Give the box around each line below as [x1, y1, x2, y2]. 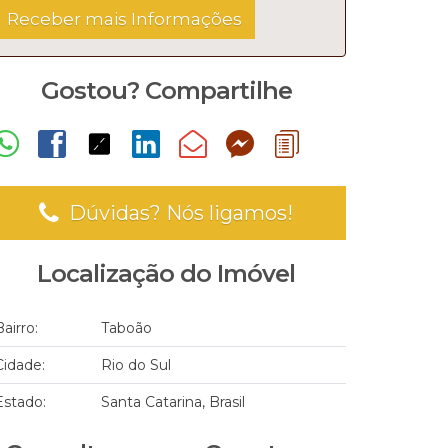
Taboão [101, 319, 152, 337]
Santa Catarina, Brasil [101, 393, 245, 411]
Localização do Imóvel [37, 259, 295, 288]
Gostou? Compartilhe [40, 76, 292, 105]
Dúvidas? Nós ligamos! [64, 201, 293, 225]
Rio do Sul [101, 356, 171, 374]
